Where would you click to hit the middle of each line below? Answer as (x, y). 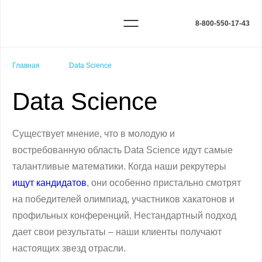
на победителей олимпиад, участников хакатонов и (123, 199)
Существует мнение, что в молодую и (94, 134)
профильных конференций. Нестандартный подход (124, 216)
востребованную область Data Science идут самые (123, 150)
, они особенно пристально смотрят (164, 183)
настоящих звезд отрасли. (69, 248)
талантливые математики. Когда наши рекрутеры (119, 166)
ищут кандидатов (49, 183)
